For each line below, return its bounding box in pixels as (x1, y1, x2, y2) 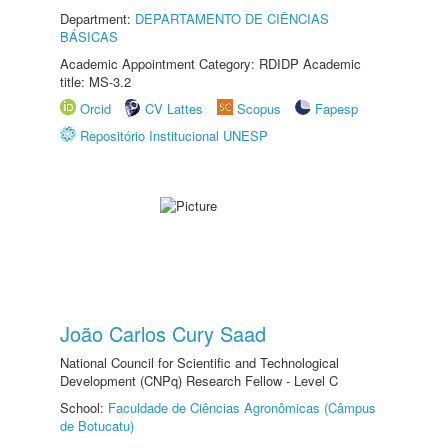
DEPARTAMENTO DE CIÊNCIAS (135, 9, 329, 28)
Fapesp (315, 99, 358, 118)
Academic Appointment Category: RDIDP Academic (60, 54, 361, 73)
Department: (60, 9, 135, 28)
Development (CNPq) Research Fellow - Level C (60, 371, 338, 390)
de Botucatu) (60, 416, 134, 435)
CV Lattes (145, 99, 203, 118)
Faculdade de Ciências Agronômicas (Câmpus (108, 398, 376, 417)
